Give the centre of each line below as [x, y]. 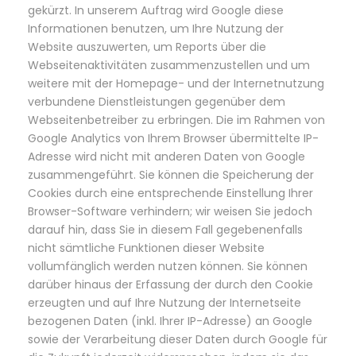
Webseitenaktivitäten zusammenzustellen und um [169, 65]
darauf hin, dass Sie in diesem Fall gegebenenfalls [165, 230]
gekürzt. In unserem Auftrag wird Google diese [156, 10]
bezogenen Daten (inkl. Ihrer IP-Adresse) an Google [170, 321]
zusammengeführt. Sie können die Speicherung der [171, 175]
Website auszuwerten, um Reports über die [147, 47]
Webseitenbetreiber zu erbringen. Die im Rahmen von [176, 120]
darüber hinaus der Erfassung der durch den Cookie [170, 284]
